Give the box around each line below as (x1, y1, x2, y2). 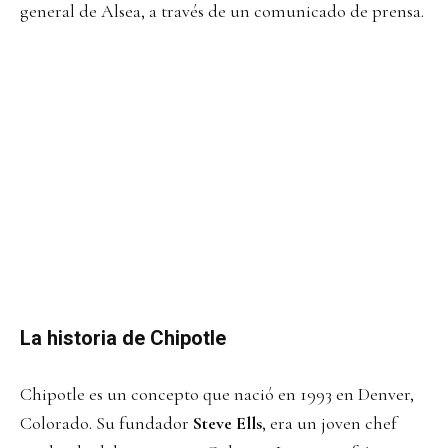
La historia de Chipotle (20, 325, 226, 350)
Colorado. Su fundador (20, 411, 189, 434)
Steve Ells (189, 411, 262, 434)
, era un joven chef (262, 411, 397, 434)
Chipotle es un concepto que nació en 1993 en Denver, (20, 382, 414, 405)
